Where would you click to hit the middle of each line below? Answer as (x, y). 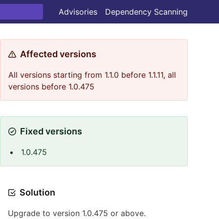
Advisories (78, 12)
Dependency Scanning (146, 12)
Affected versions (58, 54)
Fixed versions (51, 131)
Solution (37, 192)
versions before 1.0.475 (51, 87)
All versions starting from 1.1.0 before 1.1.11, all (92, 75)
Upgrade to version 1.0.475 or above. (77, 213)
